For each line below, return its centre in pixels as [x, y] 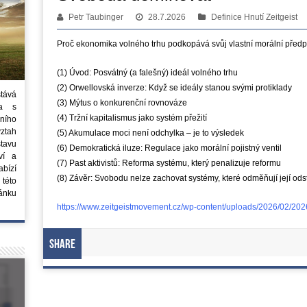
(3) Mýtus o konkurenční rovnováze [122, 102]
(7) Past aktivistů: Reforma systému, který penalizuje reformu [169, 163]
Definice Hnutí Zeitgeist [254, 17]
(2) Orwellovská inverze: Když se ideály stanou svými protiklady [174, 87]
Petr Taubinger [96, 17]
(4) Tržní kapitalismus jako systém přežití [132, 118]
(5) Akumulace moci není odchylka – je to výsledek [150, 133]
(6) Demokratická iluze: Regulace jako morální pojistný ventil [169, 148]
